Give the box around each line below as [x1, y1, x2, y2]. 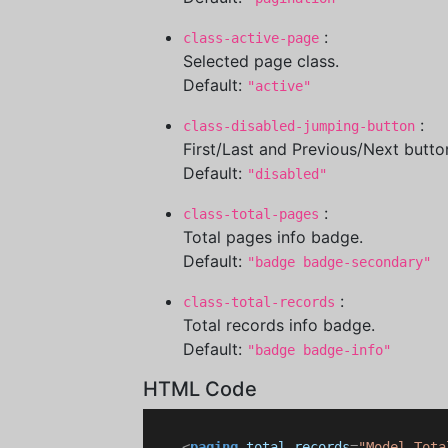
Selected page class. [183, 51, 339, 71]
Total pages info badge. [183, 227, 363, 247]
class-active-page [183, 30, 319, 46]
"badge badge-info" [247, 342, 391, 358]
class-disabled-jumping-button [183, 118, 415, 134]
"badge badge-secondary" [247, 254, 431, 270]
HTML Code [143, 377, 257, 401]
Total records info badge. [183, 315, 375, 335]
